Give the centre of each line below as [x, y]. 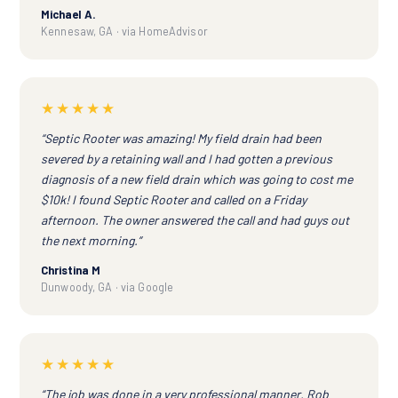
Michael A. [68, 15]
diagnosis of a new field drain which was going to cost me [197, 179]
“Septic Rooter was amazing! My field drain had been [181, 139]
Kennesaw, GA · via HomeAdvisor [124, 32]
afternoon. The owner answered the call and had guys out [195, 220]
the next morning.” [91, 241]
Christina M [71, 271]
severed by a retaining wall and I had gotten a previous [187, 159]
